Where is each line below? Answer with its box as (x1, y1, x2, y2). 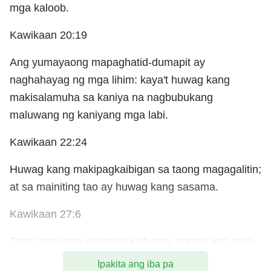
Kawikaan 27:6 (10, 207, 81, 220)
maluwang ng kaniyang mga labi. (10, 108, 168, 121)
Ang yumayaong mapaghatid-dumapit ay (10, 56, 205, 68)
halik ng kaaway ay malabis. (10, 252, 145, 265)
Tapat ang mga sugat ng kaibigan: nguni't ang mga (10, 235, 253, 247)
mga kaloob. (10, 1, 69, 14)
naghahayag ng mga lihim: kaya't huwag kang (10, 73, 230, 86)
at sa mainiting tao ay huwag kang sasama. (10, 180, 218, 193)
